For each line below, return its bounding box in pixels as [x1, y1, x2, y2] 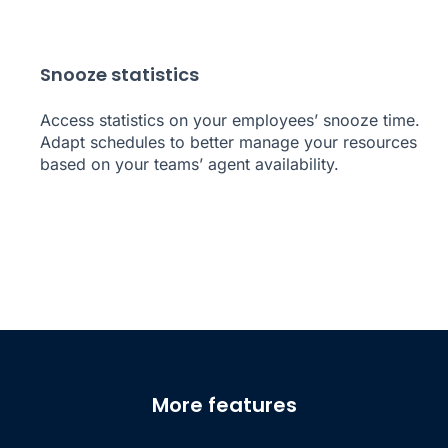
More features [151, 390, 297, 419]
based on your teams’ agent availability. [40, 153, 339, 174]
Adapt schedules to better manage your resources [40, 131, 417, 152]
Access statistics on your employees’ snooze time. [40, 109, 420, 130]
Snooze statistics [40, 61, 199, 87]
